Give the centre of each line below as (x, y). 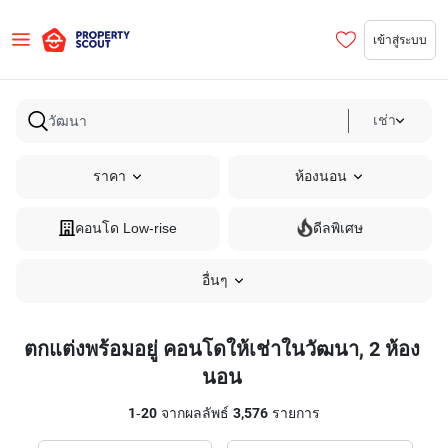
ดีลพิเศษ (338, 228)
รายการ (294, 413)
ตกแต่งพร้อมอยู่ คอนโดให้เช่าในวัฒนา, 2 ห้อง (222, 349)
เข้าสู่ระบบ (400, 39)
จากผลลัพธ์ (195, 413)
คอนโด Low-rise (126, 228)
